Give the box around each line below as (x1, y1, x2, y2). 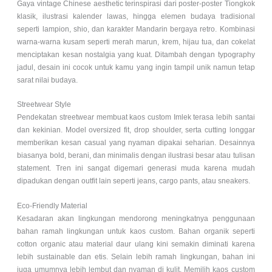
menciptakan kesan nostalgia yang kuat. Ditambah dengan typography (17, 50, 255, 59)
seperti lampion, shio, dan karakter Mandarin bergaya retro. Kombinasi (17, 25, 255, 34)
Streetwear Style (17, 100, 72, 109)
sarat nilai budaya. (17, 76, 78, 85)
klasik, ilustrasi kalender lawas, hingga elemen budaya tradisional (17, 12, 255, 21)
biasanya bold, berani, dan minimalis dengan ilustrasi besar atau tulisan (17, 151, 255, 160)
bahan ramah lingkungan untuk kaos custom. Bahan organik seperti (17, 226, 255, 236)
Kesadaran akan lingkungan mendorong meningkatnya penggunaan (17, 214, 255, 223)
